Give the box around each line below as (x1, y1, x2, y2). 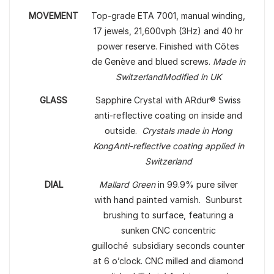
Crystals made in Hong (141, 125, 232, 136)
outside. (104, 125, 142, 136)
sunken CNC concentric (120, 225, 216, 236)
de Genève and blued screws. (91, 56, 213, 67)
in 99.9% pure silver (155, 179, 238, 190)
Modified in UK (162, 72, 221, 83)
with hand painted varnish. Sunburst (94, 194, 242, 206)
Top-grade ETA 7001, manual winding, (91, 10, 245, 21)
